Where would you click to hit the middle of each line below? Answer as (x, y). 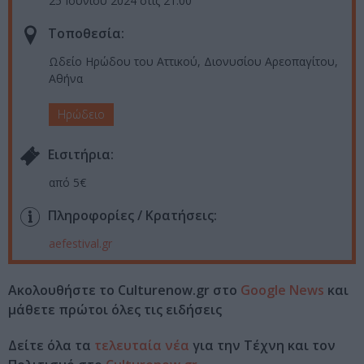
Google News (282, 290)
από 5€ (67, 182)
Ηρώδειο (81, 114)
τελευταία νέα (142, 345)
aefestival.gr (80, 243)
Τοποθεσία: (86, 34)
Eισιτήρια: (81, 155)
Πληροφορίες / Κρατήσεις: (132, 216)
